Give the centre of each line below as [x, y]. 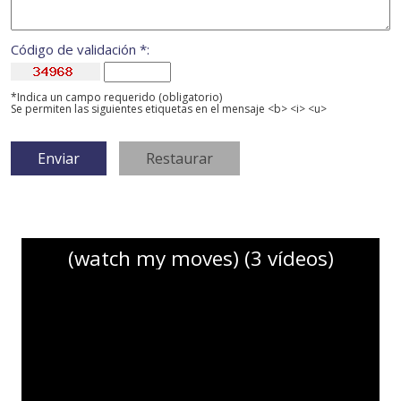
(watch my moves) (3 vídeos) [200, 259]
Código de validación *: [80, 50]
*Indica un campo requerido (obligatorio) [116, 98]
